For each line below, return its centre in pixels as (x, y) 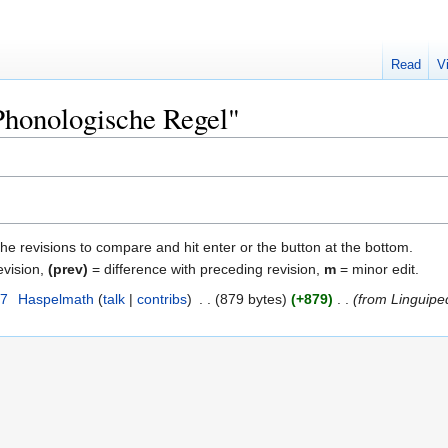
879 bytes (250, 298)
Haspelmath (55, 298)
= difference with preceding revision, (206, 268)
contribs (161, 298)
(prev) (68, 268)
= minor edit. (377, 268)
